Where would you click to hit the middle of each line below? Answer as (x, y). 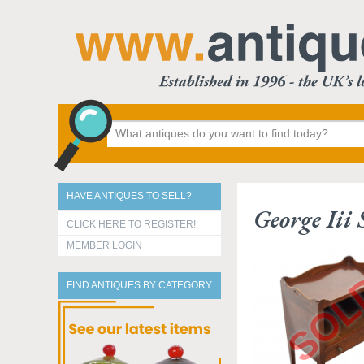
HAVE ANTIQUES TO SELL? (129, 196)
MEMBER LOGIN (104, 245)
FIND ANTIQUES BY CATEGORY (139, 285)
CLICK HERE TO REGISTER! (131, 224)
